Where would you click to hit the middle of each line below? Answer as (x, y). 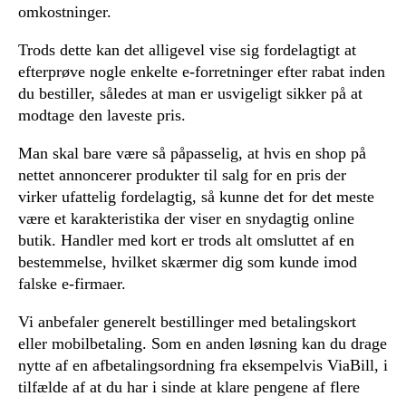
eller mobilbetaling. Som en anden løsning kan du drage (203, 343)
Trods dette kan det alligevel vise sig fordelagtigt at (187, 49)
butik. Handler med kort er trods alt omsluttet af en (186, 240)
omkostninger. (65, 11)
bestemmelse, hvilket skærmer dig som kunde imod (188, 261)
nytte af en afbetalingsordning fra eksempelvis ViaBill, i (203, 365)
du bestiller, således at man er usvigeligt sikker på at (190, 93)
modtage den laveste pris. (102, 115)
